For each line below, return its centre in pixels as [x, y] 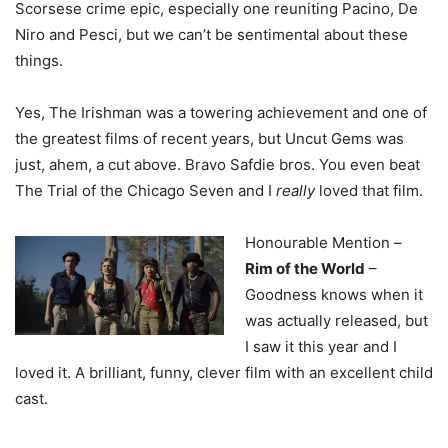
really [297, 191]
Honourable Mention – [323, 243]
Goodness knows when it [334, 295]
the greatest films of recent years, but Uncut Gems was [209, 139]
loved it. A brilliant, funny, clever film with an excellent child [224, 373]
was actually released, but [336, 321]
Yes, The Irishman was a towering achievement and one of [221, 113]
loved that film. [371, 191]
